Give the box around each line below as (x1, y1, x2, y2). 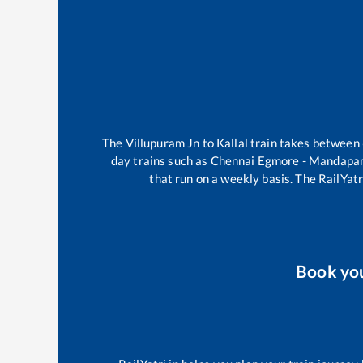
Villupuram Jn (125, 135, 200, 151)
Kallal (216, 135, 248, 151)
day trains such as (110, 153, 211, 169)
